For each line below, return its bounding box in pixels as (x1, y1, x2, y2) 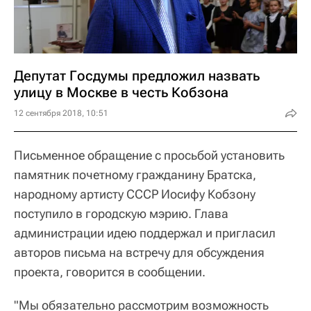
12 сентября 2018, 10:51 (14, 108, 108, 118)
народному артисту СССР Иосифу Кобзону (14, 186, 255, 201)
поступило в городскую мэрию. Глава (14, 205, 228, 221)
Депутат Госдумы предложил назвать (14, 67, 260, 84)
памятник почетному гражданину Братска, (14, 167, 256, 182)
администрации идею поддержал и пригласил (14, 225, 276, 240)
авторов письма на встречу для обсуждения (14, 244, 264, 260)
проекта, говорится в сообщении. (14, 264, 205, 279)
